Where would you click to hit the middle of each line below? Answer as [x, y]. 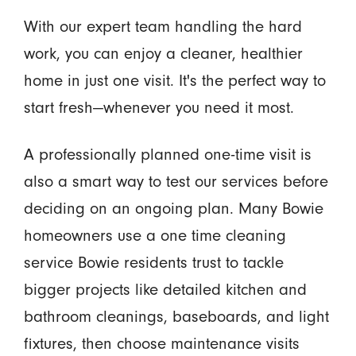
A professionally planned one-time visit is [167, 155]
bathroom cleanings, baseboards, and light [176, 317]
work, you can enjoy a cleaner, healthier [163, 54]
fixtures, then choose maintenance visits [161, 344]
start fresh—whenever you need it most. [159, 108]
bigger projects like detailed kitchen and [165, 290]
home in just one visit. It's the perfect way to [174, 81]
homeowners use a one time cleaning [155, 236]
